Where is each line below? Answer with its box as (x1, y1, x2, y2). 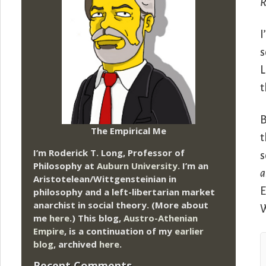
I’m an (180, 159, 208, 172)
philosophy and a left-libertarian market (33, 185, 215, 198)
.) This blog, (69, 211, 123, 224)
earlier (175, 224, 204, 237)
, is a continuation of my (64, 224, 175, 237)
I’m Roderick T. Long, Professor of (33, 146, 185, 159)
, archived (53, 237, 99, 250)
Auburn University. (97, 159, 180, 172)
